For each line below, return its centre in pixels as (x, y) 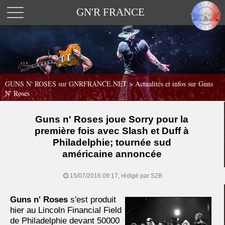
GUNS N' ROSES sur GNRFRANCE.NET (66, 84)
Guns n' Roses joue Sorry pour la (112, 119)
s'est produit (92, 200)
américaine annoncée (112, 154)
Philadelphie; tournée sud (112, 142)
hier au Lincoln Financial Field (66, 210)
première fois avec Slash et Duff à (112, 131)
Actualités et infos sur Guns (174, 84)
